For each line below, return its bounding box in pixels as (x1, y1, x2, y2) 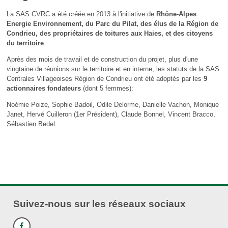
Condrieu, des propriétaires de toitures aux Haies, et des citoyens (6, 30, 213, 38)
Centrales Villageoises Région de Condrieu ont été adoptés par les (6, 75, 204, 83)
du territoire (6, 39, 44, 47)
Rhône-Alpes (156, 10, 196, 18)
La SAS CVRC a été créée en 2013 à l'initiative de (6, 10, 156, 18)
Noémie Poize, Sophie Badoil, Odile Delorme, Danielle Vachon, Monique (6, 100, 219, 108)
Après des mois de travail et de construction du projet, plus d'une (6, 55, 198, 64)
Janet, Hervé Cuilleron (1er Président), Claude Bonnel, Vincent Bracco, (6, 110, 215, 118)
